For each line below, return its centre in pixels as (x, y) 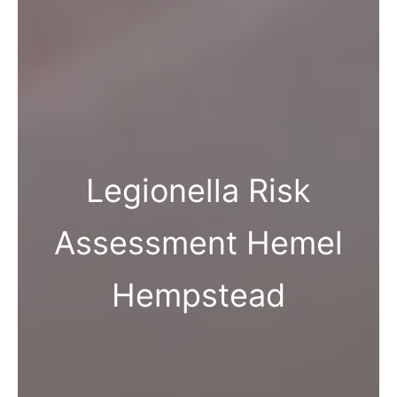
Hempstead (198, 296)
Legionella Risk (198, 191)
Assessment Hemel (198, 243)
